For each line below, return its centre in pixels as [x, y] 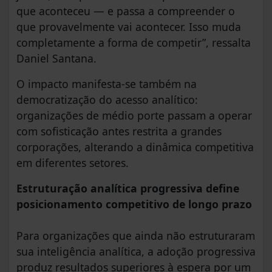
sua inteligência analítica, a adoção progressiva [136, 252]
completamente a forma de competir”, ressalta [134, 43]
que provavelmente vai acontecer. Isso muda [129, 27]
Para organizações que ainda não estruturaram [136, 236]
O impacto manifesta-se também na [107, 84]
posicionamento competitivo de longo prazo [134, 204]
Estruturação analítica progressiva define [128, 189]
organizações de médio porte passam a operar [134, 116]
